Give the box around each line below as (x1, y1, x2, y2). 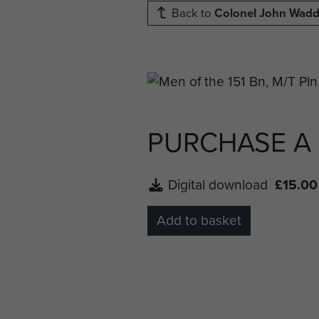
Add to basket (157, 210, 241, 231)
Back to (169, 4, 214, 22)
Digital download (168, 174, 275, 196)
